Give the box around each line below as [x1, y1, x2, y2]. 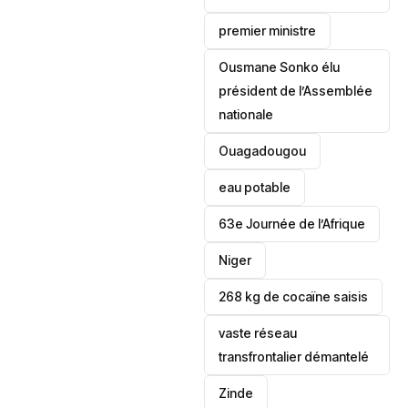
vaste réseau [219, 325, 298, 341]
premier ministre [219, 23, 317, 38]
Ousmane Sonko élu [219, 59, 341, 75]
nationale [219, 107, 274, 122]
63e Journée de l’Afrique [219, 216, 366, 231]
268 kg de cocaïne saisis [219, 289, 369, 304]
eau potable [219, 179, 291, 195]
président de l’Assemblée [219, 83, 373, 98]
